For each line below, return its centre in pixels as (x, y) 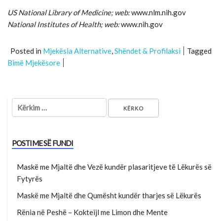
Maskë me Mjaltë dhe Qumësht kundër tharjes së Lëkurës (109, 195)
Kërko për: (28, 104)
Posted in (27, 51)
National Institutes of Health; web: (64, 24)
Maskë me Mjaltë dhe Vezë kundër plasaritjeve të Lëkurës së (114, 167)
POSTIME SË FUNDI (42, 143)
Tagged (199, 51)
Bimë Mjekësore (34, 63)
